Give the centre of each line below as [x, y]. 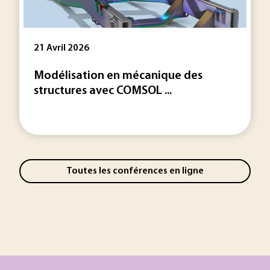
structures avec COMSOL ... [103, 91]
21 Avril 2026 [61, 48]
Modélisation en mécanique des [118, 76]
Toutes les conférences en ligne [135, 171]
